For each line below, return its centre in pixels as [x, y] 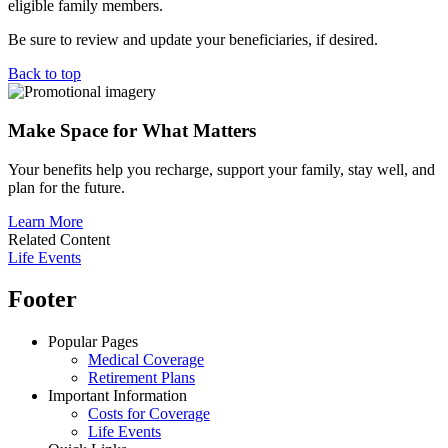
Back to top [44, 74]
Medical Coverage [146, 360]
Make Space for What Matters [132, 130]
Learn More [45, 221]
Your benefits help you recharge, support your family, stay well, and [221, 169]
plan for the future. [66, 187]
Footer [42, 299]
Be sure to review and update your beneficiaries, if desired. [193, 40]
